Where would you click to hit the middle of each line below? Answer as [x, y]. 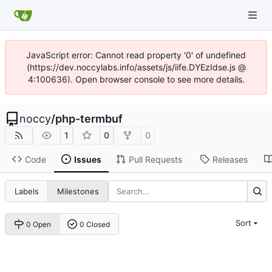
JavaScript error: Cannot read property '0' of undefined [136, 55]
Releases [230, 159]
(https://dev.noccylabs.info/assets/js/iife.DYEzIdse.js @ [136, 67]
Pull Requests [155, 159]
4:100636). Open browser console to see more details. [136, 79]
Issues [87, 159]
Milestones [78, 191]
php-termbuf [89, 119]
